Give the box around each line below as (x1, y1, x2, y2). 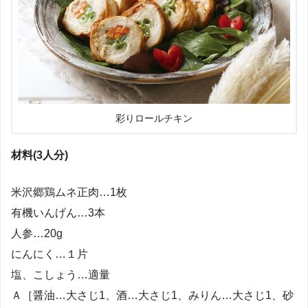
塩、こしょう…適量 (11, 269, 110, 281)
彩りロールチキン (115, 113, 192, 124)
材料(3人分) (11, 149, 68, 162)
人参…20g (11, 228, 63, 240)
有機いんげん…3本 (11, 207, 105, 219)
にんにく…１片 (11, 248, 88, 261)
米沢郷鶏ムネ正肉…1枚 (11, 186, 127, 199)
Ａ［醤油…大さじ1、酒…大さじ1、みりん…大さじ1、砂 (11, 289, 294, 302)
